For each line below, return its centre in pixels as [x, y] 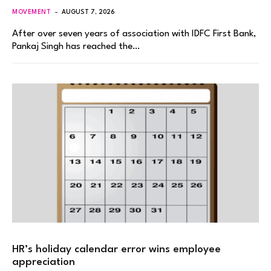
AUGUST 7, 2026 [89, 12]
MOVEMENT [32, 12]
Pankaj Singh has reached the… [76, 47]
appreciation [44, 262]
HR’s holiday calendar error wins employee [116, 249]
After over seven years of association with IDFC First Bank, [134, 34]
